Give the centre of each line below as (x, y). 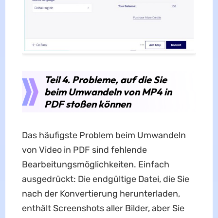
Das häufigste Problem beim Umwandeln (104, 135)
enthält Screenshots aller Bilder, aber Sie (103, 208)
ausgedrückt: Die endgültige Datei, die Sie (105, 179)
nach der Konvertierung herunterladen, (101, 193)
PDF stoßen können (87, 104)
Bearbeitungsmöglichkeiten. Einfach (95, 164)
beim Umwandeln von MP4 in (108, 91)
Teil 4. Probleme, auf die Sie (105, 79)
